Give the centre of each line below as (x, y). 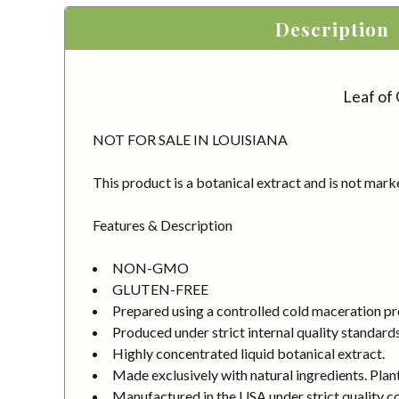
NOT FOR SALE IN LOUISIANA (190, 139)
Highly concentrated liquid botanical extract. (248, 353)
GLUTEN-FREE (160, 289)
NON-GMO (151, 267)
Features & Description (163, 224)
